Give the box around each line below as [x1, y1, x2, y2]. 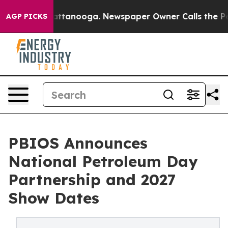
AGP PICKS [6, 12, 47, 21]
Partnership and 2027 [8, 170, 176, 189]
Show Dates [8, 188, 99, 208]
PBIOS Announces [8, 133, 148, 153]
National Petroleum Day [8, 152, 198, 171]
